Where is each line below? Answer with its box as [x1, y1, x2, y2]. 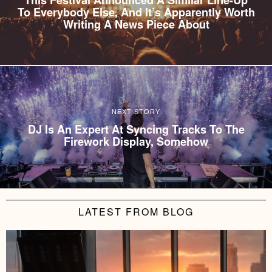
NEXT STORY [112, 108, 160, 116]
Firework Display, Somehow [64, 134, 208, 150]
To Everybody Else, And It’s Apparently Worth [17, 4, 255, 20]
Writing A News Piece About [63, 16, 209, 32]
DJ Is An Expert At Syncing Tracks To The [27, 121, 245, 138]
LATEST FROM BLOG [78, 204, 194, 219]
